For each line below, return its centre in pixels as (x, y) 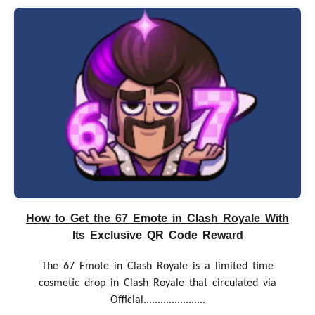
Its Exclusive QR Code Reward (157, 236)
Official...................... (157, 301)
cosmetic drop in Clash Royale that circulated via (157, 284)
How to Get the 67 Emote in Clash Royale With (157, 219)
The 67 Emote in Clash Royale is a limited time (157, 267)
